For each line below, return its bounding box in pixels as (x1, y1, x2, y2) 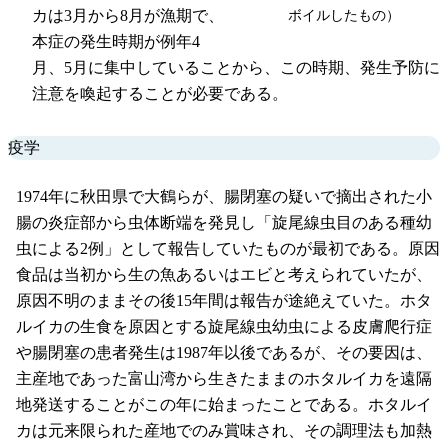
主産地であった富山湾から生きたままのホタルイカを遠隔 (16, 370, 432, 388)
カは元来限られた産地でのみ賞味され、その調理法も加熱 (16, 422, 432, 440)
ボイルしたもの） (287, 6, 400, 23)
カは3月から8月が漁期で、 (32, 6, 224, 24)
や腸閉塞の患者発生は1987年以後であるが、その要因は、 (16, 344, 432, 362)
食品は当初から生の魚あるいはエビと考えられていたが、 (16, 266, 432, 284)
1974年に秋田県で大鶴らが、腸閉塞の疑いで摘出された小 (16, 188, 432, 206)
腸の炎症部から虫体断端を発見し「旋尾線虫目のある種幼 (16, 214, 432, 232)
